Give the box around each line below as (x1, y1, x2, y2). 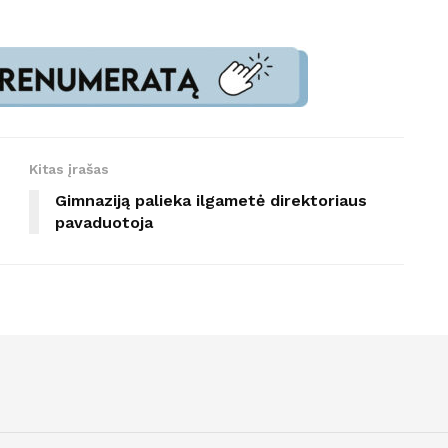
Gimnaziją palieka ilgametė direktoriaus (55, 190, 367, 210)
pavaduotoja (55, 212, 153, 232)
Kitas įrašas (29, 160, 109, 177)
